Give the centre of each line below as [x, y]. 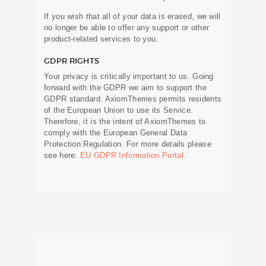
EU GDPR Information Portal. [133, 155]
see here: [62, 155]
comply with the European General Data [116, 132]
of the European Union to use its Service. [119, 110]
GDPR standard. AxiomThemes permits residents [133, 99]
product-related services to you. [101, 39]
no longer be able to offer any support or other [127, 27]
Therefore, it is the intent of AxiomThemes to [125, 121]
